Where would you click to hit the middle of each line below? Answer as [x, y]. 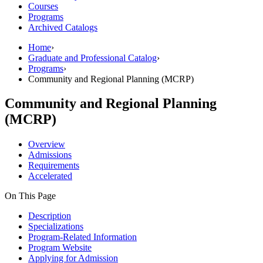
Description [50, 216]
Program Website [60, 248]
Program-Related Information [82, 237]
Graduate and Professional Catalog [92, 58]
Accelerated [50, 176]
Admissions [50, 155]
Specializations [56, 227]
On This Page [30, 196]
